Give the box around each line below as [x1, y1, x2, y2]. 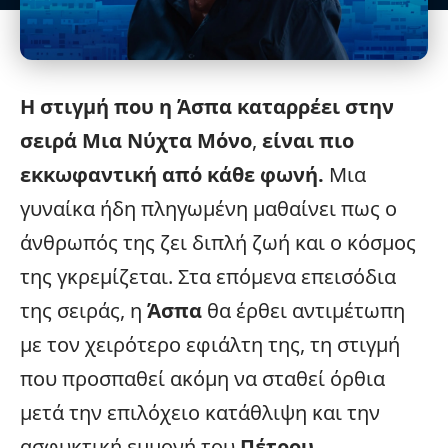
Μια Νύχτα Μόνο [82, 126, 252, 154]
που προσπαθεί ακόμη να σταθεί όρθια [20, 364, 385, 392]
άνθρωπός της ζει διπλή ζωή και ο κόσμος [20, 228, 416, 256]
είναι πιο [262, 126, 354, 154]
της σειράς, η [20, 296, 147, 324]
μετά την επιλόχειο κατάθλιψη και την [20, 398, 380, 426]
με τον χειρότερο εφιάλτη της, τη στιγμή [20, 330, 400, 358]
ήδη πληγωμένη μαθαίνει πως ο [95, 194, 397, 222]
